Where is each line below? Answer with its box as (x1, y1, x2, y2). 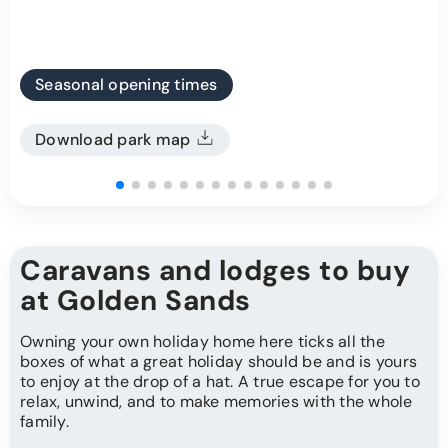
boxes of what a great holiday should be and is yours (20, 351, 417, 373)
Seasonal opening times (35, 74, 218, 96)
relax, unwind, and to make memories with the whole (20, 391, 413, 413)
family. (20, 411, 73, 433)
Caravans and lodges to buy (20, 252, 410, 290)
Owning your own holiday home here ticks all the (20, 331, 385, 353)
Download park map (35, 129, 191, 151)
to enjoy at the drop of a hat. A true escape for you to (20, 371, 420, 393)
